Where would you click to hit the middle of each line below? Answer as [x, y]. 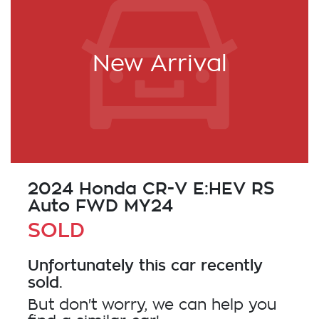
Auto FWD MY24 [100, 206]
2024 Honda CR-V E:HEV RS [151, 189]
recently [229, 265]
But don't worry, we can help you [152, 305]
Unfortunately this [99, 265]
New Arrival [159, 64]
